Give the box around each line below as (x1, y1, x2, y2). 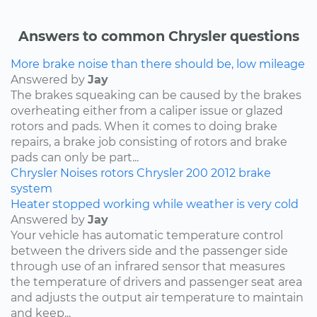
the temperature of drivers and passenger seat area (11, 275, 302, 289)
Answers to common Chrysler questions (18, 27, 299, 45)
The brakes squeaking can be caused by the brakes (11, 88, 301, 102)
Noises (60, 166, 98, 180)
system (11, 181, 52, 195)
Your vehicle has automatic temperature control (11, 228, 283, 242)
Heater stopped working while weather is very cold (11, 197, 299, 211)
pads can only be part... (11, 150, 139, 164)
